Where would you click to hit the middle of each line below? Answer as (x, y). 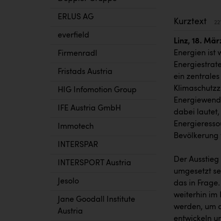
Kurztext (191, 22)
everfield (74, 36)
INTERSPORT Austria (94, 163)
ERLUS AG (76, 17)
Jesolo (68, 182)
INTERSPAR (78, 145)
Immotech (76, 127)
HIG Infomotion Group (97, 90)
